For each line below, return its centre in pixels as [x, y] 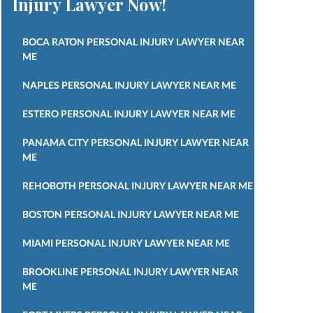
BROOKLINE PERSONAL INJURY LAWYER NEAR [130, 271]
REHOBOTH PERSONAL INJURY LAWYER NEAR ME [137, 185]
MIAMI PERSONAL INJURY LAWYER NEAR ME [126, 242]
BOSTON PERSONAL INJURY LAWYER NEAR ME [130, 214]
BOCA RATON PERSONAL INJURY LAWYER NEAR [133, 41]
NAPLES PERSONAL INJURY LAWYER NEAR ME [129, 85]
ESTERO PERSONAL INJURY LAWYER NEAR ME [129, 113]
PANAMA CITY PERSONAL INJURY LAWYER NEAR [135, 142]
